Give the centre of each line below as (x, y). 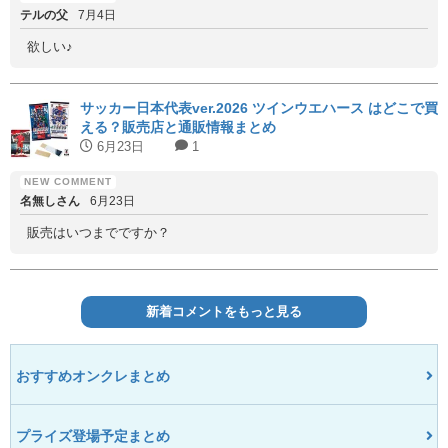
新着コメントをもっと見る (224, 312)
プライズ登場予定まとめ (93, 435)
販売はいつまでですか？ (98, 233)
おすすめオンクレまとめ (93, 375)
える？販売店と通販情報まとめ (178, 127)
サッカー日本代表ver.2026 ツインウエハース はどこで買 (259, 108)
